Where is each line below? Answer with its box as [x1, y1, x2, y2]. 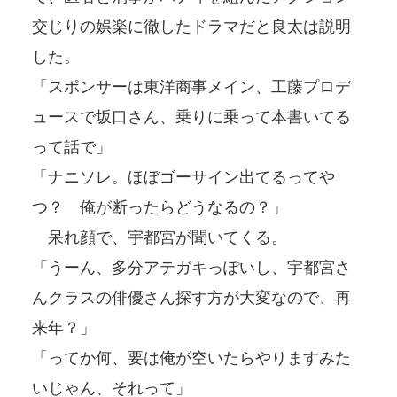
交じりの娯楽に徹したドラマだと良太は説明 [32, 17, 351, 35]
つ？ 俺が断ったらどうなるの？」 [32, 198, 287, 216]
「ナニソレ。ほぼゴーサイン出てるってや [32, 167, 335, 186]
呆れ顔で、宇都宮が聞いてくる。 [32, 228, 287, 246]
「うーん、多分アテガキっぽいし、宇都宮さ [32, 258, 351, 276]
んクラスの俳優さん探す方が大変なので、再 [32, 288, 351, 307]
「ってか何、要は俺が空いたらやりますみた [32, 348, 351, 367]
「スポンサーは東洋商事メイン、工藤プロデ [32, 77, 351, 96]
